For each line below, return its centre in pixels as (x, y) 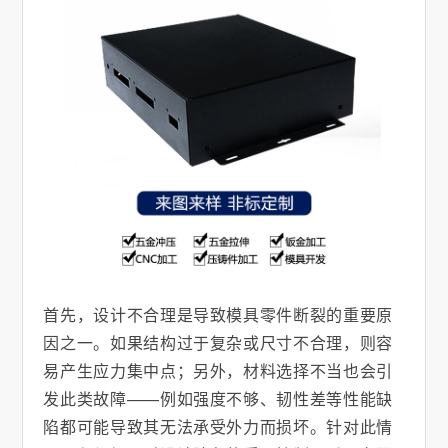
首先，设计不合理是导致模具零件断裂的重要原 (218, 315)
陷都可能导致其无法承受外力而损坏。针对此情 (218, 427)
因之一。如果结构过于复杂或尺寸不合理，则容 (218, 343)
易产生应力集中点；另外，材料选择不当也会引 (218, 371)
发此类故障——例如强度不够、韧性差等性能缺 (218, 399)
